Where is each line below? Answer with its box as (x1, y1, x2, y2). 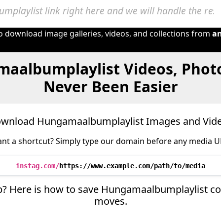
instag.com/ (16, 162, 59, 170)
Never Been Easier (43, 76, 178, 97)
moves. (94, 194, 127, 208)
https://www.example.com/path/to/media (59, 162, 205, 170)
